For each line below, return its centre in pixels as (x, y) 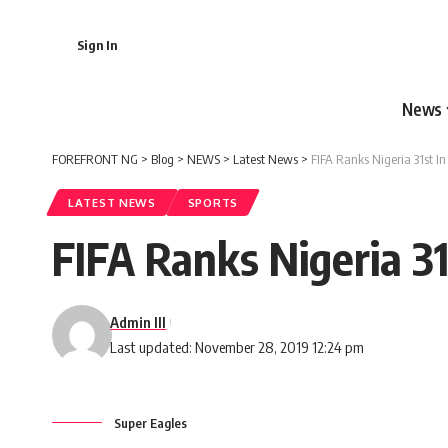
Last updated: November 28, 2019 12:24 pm (237, 346)
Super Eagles (150, 422)
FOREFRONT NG (95, 158)
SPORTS (212, 202)
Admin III (138, 321)
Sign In (97, 44)
